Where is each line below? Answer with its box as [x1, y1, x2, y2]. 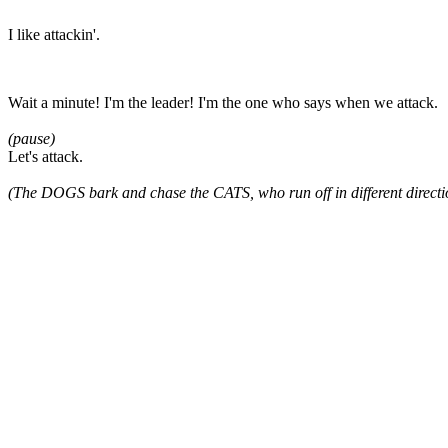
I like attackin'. [8, 25, 100, 43]
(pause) [8, 129, 55, 147]
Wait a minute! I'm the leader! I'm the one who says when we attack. [8, 93, 438, 111]
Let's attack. [8, 147, 83, 165]
